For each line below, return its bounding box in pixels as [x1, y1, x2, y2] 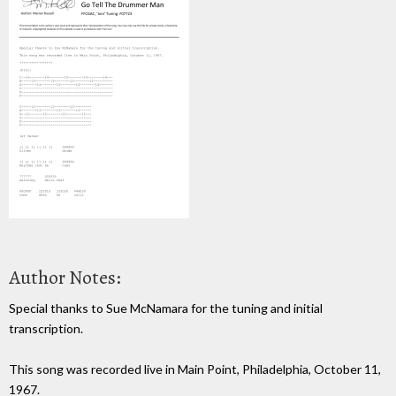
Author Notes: [9, 263, 121, 291]
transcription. [9, 320, 83, 336]
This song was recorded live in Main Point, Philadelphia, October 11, [9, 361, 381, 377]
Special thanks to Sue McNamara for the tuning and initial [9, 300, 323, 316]
